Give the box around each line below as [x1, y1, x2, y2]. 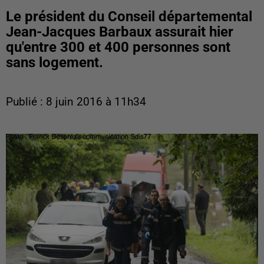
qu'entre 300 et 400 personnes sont [6, 39, 230, 55]
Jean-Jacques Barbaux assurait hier [6, 24, 233, 40]
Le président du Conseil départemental [6, 8, 252, 25]
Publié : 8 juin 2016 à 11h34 [6, 95, 146, 108]
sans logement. [6, 54, 103, 71]
